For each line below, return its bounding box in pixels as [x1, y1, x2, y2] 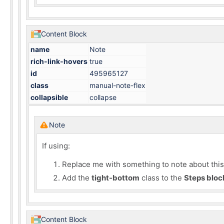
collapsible [30, 93, 68, 101]
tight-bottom [91, 173, 139, 182]
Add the [62, 173, 91, 182]
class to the [139, 173, 184, 182]
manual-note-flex [89, 81, 145, 89]
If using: [42, 141, 70, 150]
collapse [89, 93, 116, 101]
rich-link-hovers [30, 57, 87, 65]
